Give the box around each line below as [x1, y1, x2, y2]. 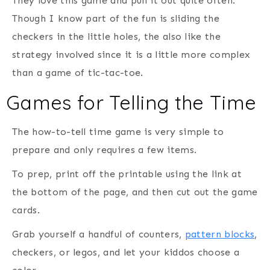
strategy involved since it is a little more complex [12, 48, 251, 60]
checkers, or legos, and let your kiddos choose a [12, 246, 240, 258]
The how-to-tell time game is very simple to [12, 125, 224, 137]
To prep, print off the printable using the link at [12, 168, 242, 180]
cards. [12, 204, 40, 216]
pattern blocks [184, 228, 255, 240]
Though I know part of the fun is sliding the [12, 12, 220, 24]
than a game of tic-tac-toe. [12, 66, 143, 78]
